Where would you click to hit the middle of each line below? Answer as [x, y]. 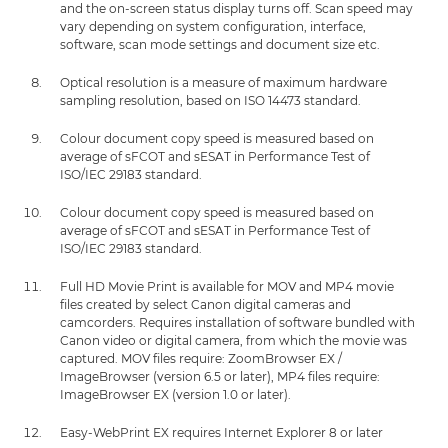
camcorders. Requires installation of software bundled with [237, 323]
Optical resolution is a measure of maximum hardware [223, 83]
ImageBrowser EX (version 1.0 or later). [175, 395]
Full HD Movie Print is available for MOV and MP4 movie [227, 287]
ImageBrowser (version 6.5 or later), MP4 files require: [220, 377]
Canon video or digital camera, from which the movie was [233, 341]
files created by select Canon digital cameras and [205, 305]
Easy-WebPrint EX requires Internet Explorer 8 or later [221, 433]
